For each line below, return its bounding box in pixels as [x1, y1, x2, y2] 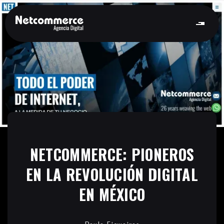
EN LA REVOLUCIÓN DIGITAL [25, 162, 198, 185]
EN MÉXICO [78, 182, 145, 205]
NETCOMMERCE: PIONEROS [29, 142, 194, 165]
